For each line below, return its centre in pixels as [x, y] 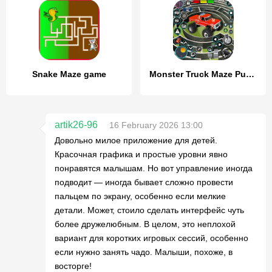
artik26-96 [76, 125]
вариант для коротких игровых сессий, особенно [151, 238]
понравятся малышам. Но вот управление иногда [154, 168]
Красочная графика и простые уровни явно [141, 154]
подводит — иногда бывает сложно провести [144, 182]
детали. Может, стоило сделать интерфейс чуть [149, 210]
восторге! [73, 266]
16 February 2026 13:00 [156, 125]
